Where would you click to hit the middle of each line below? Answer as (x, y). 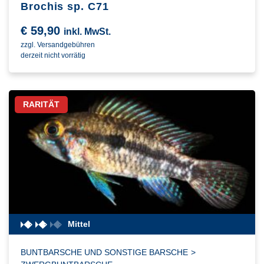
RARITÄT (41, 105)
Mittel (79, 224)
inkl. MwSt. (87, 32)
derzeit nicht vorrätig (53, 56)
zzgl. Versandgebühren (58, 45)
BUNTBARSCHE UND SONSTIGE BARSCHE (104, 253)
